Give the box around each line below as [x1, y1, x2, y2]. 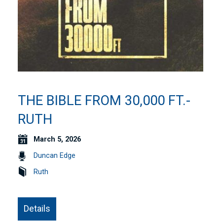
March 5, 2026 [34, 135, 81, 144]
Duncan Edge [34, 151, 76, 160]
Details [24, 203, 51, 214]
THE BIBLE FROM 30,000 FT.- [18, 92, 191, 109]
